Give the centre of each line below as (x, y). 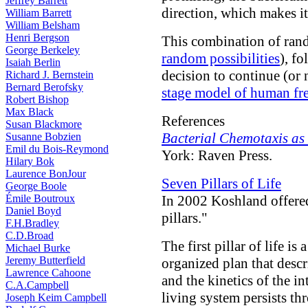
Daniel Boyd (33, 211)
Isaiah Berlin (33, 62)
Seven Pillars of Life (221, 184)
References (193, 121)
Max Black (30, 112)
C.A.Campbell (37, 285)
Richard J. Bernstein (49, 75)
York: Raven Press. (217, 155)
